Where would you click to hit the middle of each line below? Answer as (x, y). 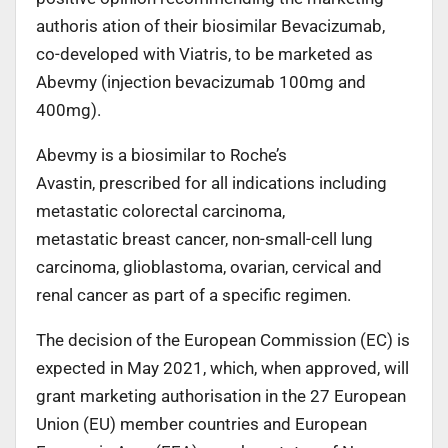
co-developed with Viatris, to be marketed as (204, 53)
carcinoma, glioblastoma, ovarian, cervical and (209, 266)
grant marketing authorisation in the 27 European (221, 395)
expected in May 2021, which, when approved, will (222, 367)
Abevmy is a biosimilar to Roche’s (161, 154)
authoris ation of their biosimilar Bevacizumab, (210, 25)
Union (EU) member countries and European (201, 423)
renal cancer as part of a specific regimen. (193, 294)
